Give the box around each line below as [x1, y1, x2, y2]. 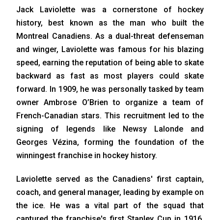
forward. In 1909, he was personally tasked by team [16, 84, 204, 94]
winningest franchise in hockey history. [16, 151, 157, 161]
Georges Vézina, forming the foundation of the [16, 137, 204, 147]
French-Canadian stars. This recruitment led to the [16, 111, 204, 121]
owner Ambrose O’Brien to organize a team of [16, 98, 204, 108]
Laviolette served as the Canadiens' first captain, [16, 174, 204, 184]
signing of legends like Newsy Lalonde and [16, 124, 204, 134]
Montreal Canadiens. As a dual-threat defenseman [16, 31, 204, 41]
